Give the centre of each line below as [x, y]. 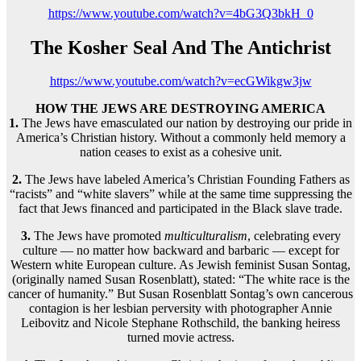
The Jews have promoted [97, 236]
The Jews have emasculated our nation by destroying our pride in [185, 123]
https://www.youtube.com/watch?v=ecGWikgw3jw [180, 81]
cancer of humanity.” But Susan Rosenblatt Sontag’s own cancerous [180, 294]
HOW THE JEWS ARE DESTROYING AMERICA [180, 109]
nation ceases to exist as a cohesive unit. [180, 152]
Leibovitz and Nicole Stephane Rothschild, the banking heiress [180, 323]
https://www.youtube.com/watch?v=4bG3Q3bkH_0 [180, 13]
